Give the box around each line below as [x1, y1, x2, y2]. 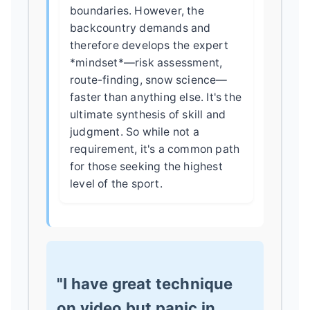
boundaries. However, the [70, 3, 204, 17]
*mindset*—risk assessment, [70, 55, 223, 69]
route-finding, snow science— [70, 73, 228, 86]
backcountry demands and [70, 21, 211, 35]
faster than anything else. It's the [70, 90, 241, 104]
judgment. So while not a [70, 125, 199, 138]
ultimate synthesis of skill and [70, 107, 226, 121]
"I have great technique [57, 274, 233, 293]
